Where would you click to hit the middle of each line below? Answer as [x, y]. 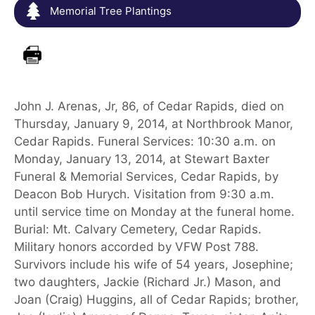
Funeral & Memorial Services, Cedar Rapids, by [146, 176]
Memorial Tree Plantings [109, 11]
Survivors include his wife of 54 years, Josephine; [154, 264]
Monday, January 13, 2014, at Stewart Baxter [142, 159]
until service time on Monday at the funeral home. [154, 211]
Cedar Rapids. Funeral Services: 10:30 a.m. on [145, 141]
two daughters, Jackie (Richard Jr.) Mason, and [148, 282]
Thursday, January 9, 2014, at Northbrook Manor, [154, 123]
